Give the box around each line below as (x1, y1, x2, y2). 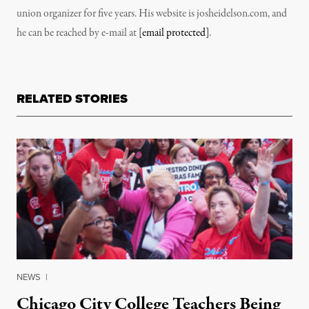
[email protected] (139, 26, 209, 41)
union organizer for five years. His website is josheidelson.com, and (17, 6, 287, 21)
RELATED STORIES (17, 90, 128, 108)
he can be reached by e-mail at (17, 26, 139, 41)
